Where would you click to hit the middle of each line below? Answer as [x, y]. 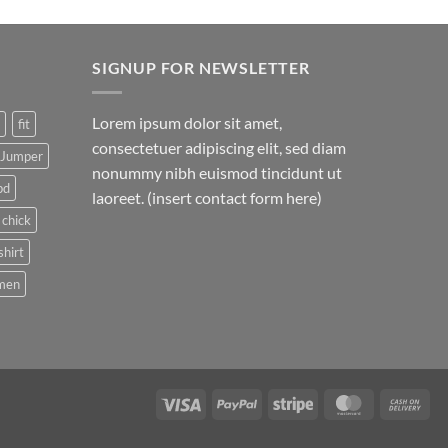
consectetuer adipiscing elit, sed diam [219, 147]
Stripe [330, 403]
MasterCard [405, 403]
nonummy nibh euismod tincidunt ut [217, 172]
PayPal [277, 403]
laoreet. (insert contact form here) [207, 197]
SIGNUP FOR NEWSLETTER [201, 68]
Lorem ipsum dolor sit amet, [187, 122]
